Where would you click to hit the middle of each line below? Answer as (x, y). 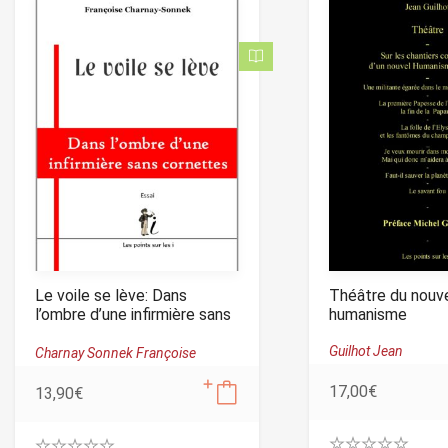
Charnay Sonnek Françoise (115, 352)
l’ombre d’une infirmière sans (133, 314)
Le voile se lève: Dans (111, 295)
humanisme (367, 314)
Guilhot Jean (365, 350)
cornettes (70, 333)
